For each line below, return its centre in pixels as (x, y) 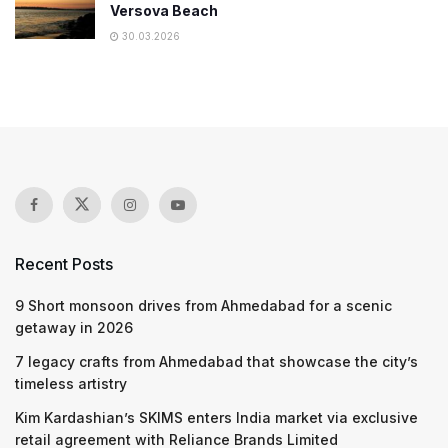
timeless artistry (71, 383)
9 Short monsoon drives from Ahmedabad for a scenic (203, 305)
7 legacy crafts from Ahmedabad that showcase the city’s (216, 361)
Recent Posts (64, 263)
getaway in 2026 (74, 327)
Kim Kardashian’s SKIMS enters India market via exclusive (216, 417)
